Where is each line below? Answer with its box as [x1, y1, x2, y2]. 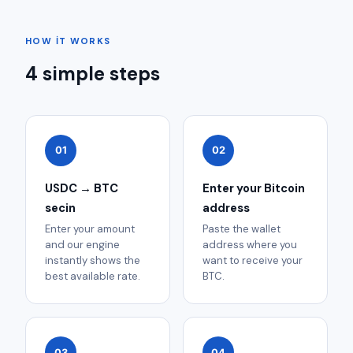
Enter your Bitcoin [203, 180, 305, 196]
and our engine [45, 238, 120, 252]
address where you [203, 238, 297, 252]
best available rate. [45, 269, 140, 284]
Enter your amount [45, 222, 135, 236]
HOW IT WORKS [25, 35, 111, 47]
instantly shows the [45, 254, 140, 268]
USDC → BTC [45, 180, 118, 196]
